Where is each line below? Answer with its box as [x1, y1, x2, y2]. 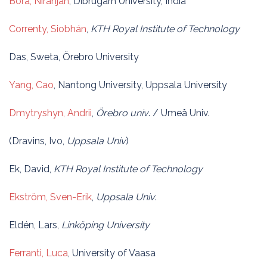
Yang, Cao [9, 79, 54, 91]
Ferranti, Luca [9, 247, 68, 259]
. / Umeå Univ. [148, 107, 210, 119]
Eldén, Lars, [9, 219, 61, 231]
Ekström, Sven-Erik [9, 191, 92, 203]
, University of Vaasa [68, 247, 156, 259]
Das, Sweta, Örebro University [9, 51, 139, 63]
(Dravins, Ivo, [9, 135, 67, 147]
